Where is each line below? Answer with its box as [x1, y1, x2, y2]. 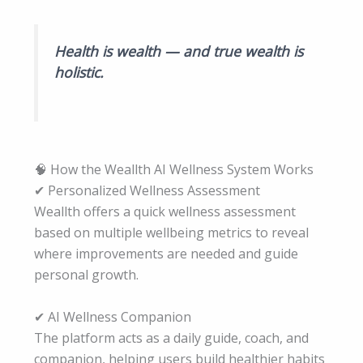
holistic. [54, 62, 104, 82]
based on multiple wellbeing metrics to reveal [34, 224, 309, 242]
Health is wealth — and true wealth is [54, 41, 303, 61]
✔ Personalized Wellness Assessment [34, 181, 260, 200]
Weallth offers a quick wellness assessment [34, 203, 296, 221]
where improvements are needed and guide [34, 245, 298, 263]
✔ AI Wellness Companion [34, 308, 191, 327]
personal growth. [34, 266, 139, 284]
